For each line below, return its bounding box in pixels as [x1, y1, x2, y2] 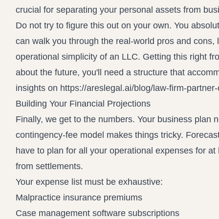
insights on [16, 83, 60, 93]
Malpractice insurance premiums [16, 193, 142, 202]
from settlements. [16, 161, 83, 171]
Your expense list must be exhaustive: [16, 177, 163, 187]
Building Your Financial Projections [16, 99, 151, 109]
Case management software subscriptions [16, 208, 179, 218]
